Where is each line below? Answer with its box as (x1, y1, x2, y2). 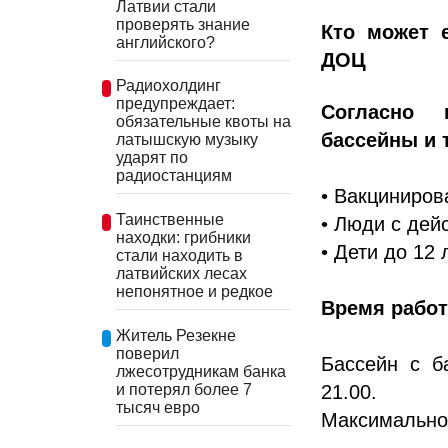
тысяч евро (116, 398, 200, 416)
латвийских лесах (116, 264, 247, 282)
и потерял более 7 (116, 380, 252, 398)
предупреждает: (116, 95, 235, 113)
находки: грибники (116, 228, 251, 246)
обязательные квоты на (116, 113, 291, 131)
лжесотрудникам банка (116, 362, 286, 380)
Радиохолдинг (116, 77, 221, 95)
